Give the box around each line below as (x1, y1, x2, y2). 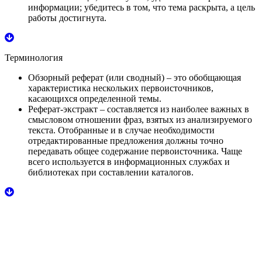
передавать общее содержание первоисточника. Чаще (28, 146, 242, 156)
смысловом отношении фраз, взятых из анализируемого (28, 114, 252, 125)
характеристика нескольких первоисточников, (28, 82, 213, 93)
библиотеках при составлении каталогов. (28, 167, 194, 177)
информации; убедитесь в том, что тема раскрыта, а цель (28, 2, 255, 12)
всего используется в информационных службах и (28, 156, 230, 167)
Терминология (5, 52, 63, 63)
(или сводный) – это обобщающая (104, 72, 241, 82)
